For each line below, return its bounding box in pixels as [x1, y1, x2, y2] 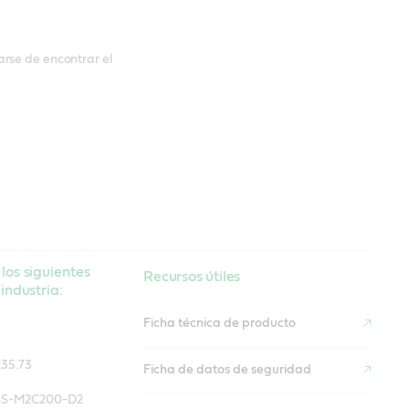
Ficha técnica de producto [143, 317, 297, 330]
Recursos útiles [143, 268, 241, 284]
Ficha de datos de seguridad [143, 363, 312, 377]
